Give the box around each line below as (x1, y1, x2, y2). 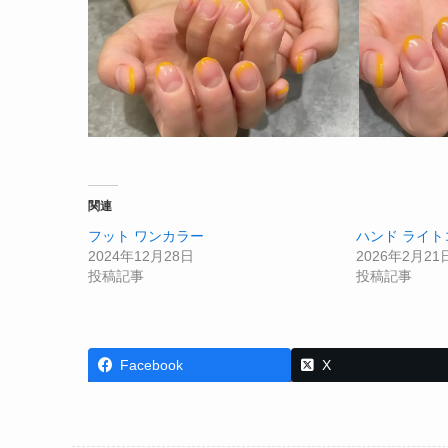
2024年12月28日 (88, 247, 194, 264)
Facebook (120, 356, 183, 373)
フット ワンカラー (88, 227, 204, 244)
